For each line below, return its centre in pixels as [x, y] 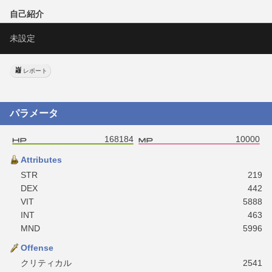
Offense [37, 247]
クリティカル [46, 263]
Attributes [41, 159]
